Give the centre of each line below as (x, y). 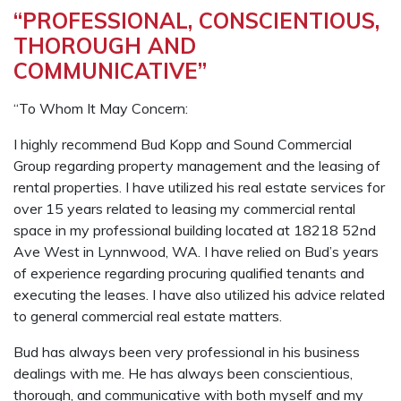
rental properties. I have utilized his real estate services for (199, 187)
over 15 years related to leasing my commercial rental (184, 209)
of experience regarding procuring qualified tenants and (189, 273)
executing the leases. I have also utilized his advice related (199, 294)
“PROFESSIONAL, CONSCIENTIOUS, (196, 21)
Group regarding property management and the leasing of (197, 166)
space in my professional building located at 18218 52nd (195, 230)
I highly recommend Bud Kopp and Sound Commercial (183, 144)
